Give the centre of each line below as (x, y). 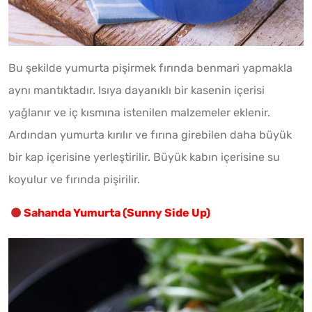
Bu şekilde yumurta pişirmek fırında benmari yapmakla (150, 68)
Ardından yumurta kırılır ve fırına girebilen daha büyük (150, 134)
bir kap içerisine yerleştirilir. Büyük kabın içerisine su (144, 157)
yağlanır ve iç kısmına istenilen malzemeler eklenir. (139, 112)
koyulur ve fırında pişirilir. (74, 179)
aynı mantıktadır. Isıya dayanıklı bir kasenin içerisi (136, 90)
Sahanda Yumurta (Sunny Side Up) (117, 212)
